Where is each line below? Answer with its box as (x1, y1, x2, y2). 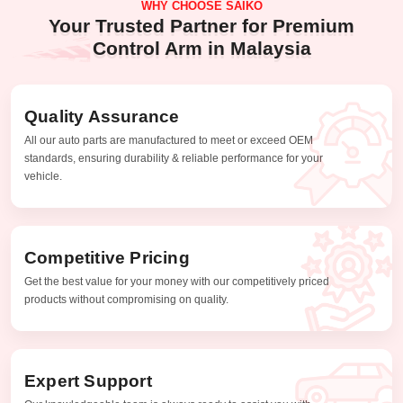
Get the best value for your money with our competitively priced (24, 275, 329, 289)
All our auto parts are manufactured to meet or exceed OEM (24, 134, 313, 148)
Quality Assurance (24, 107, 180, 127)
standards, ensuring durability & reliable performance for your (24, 152, 323, 166)
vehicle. (24, 170, 62, 184)
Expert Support (24, 372, 152, 391)
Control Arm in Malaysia (92, 38, 311, 59)
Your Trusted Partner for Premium (49, 15, 354, 37)
